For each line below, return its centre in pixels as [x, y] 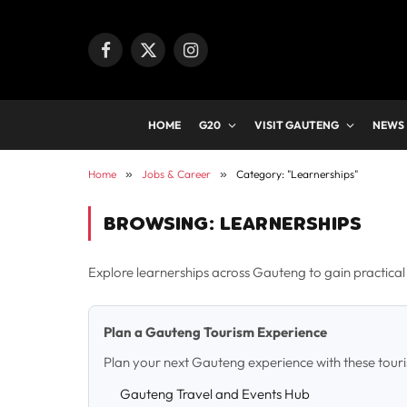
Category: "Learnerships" [297, 174]
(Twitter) [170, 77]
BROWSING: [162, 223]
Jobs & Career [176, 174]
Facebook [132, 58]
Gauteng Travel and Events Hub [215, 394]
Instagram [218, 58]
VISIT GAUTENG [297, 125]
